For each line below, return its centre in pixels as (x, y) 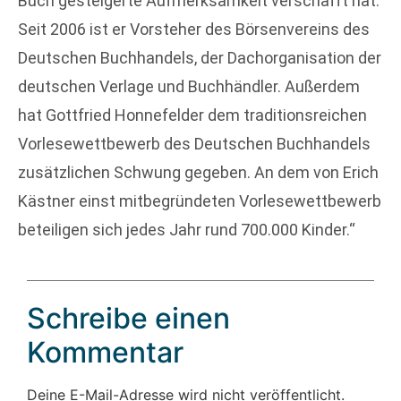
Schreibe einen (128, 318)
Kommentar (105, 352)
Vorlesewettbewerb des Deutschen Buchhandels (194, 144)
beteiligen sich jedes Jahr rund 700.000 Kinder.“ (187, 230)
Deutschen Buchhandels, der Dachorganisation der (200, 58)
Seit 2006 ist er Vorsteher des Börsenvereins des (194, 30)
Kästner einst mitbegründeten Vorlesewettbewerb (200, 201)
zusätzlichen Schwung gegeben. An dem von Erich (198, 173)
